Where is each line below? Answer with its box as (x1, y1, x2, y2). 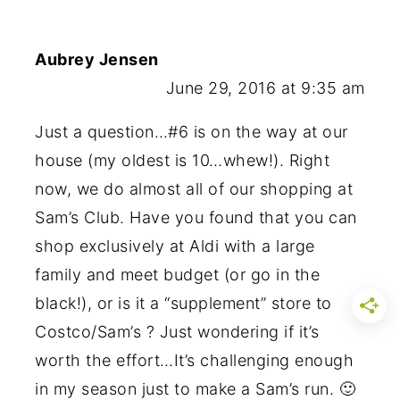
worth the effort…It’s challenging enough (35, 350, 354, 370)
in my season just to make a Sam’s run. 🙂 (35, 379, 356, 398)
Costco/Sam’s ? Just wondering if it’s (35, 321, 320, 341)
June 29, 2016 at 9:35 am (165, 78, 365, 97)
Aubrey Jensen (35, 49, 159, 69)
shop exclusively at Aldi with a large (35, 236, 315, 255)
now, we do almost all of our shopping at (35, 179, 354, 198)
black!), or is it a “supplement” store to (35, 293, 332, 312)
